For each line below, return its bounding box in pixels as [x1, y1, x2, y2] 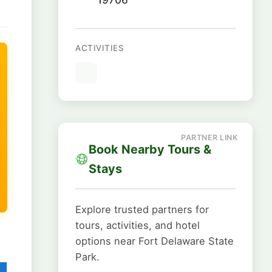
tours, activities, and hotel [75, 219, 200, 231]
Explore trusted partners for [75, 203, 209, 216]
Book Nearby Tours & [89, 142, 211, 157]
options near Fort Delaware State [75, 235, 234, 247]
